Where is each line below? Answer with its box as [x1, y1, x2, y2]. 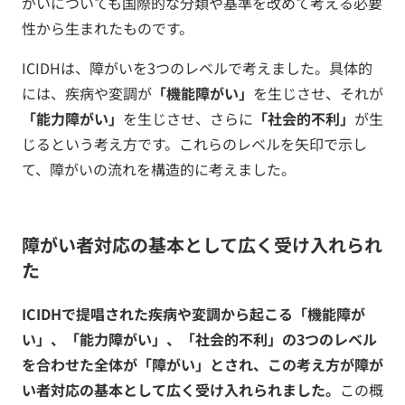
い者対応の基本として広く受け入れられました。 [22, 378, 340, 400]
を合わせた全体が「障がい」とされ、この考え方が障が [22, 353, 383, 375]
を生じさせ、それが [253, 81, 383, 104]
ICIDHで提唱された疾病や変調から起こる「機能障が [22, 302, 365, 325]
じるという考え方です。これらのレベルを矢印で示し [22, 132, 367, 155]
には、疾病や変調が [22, 81, 152, 104]
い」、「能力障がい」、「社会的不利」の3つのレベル [22, 327, 377, 350]
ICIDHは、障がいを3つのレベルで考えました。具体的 [22, 56, 372, 79]
